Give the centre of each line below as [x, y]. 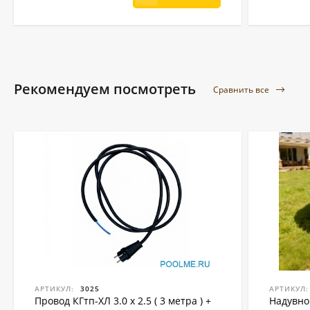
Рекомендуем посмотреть [107, 89]
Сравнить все [242, 90]
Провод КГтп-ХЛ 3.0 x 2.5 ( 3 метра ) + [123, 300]
